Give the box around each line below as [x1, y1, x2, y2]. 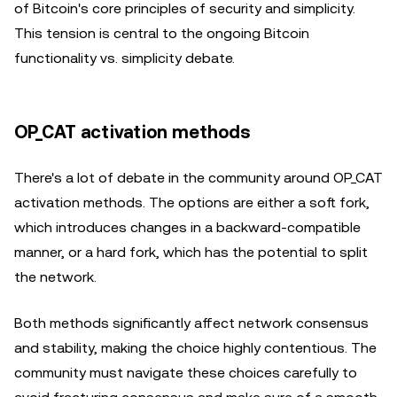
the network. [14, 269, 97, 285]
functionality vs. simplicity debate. [14, 50, 235, 66]
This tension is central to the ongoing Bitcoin [14, 25, 309, 42]
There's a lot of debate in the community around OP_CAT [14, 169, 383, 186]
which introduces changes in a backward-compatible [14, 219, 361, 236]
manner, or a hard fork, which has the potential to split [14, 244, 368, 261]
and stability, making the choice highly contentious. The [14, 339, 377, 356]
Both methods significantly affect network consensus [14, 315, 369, 331]
